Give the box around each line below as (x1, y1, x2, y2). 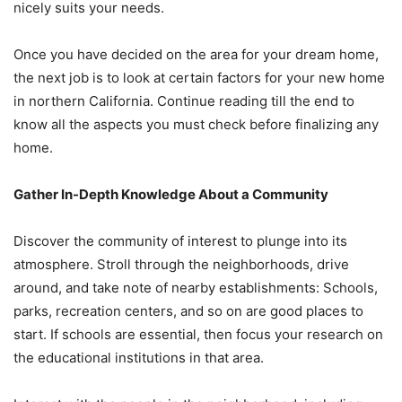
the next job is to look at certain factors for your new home (13, 69, 385, 86)
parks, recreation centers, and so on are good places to (13, 302, 363, 319)
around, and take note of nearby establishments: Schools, (13, 279, 378, 296)
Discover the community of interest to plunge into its (13, 232, 347, 249)
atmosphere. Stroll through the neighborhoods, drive (13, 256, 349, 273)
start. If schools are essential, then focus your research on (13, 326, 383, 343)
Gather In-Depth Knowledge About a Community (13, 186, 328, 203)
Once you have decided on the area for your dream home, (13, 46, 379, 63)
